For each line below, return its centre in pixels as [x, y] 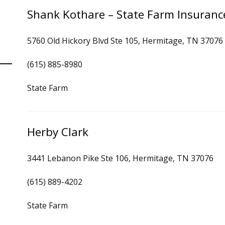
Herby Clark [58, 132]
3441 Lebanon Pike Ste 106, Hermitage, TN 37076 [120, 158]
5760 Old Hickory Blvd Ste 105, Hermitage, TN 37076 [125, 41]
